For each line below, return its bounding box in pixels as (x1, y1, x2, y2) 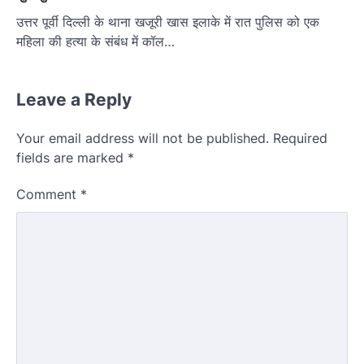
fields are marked (16, 149, 128, 167)
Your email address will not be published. (16, 130, 269, 147)
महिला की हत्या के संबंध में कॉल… (16, 33, 175, 50)
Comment (16, 186, 80, 203)
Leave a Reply (16, 89, 132, 110)
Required (273, 130, 327, 147)
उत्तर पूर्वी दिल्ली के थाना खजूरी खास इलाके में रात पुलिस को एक (16, 14, 319, 31)
